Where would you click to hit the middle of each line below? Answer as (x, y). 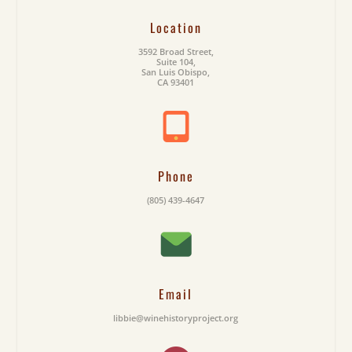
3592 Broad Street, (176, 52)
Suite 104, (176, 62)
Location (176, 28)
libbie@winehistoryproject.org (176, 318)
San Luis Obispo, (176, 72)
